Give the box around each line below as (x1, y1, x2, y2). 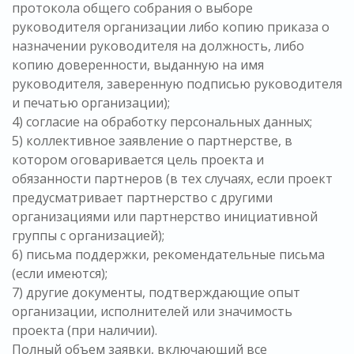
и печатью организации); (12, 94, 170, 112)
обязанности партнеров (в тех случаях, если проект (12, 170, 333, 188)
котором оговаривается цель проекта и (12, 151, 264, 169)
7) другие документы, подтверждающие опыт (12, 284, 300, 302)
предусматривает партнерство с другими (12, 189, 273, 207)
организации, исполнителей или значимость (12, 303, 292, 321)
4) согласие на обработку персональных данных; (12, 113, 312, 131)
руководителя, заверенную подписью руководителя (12, 75, 342, 93)
